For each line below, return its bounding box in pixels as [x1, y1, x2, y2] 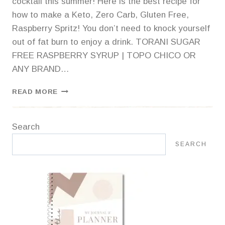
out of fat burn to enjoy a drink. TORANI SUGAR [12, 37, 200, 47]
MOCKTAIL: [57, 106, 100, 114]
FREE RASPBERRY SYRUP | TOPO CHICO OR [12, 51, 196, 60]
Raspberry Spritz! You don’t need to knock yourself [12, 24, 210, 33]
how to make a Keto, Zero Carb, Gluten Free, [12, 10, 189, 20]
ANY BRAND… [12, 64, 69, 74]
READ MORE [12, 88, 58, 95]
